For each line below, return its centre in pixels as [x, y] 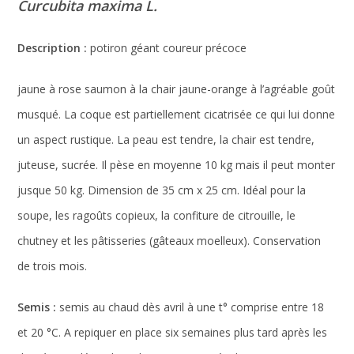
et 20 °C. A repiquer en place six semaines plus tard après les [173, 333]
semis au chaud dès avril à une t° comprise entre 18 [190, 307]
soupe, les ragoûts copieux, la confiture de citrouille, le [157, 216]
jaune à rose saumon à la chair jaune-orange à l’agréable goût [177, 89]
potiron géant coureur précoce [167, 48]
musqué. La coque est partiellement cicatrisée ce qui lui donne [177, 115]
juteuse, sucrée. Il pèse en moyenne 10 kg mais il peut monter [177, 165]
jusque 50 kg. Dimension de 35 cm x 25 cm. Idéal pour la [162, 190]
